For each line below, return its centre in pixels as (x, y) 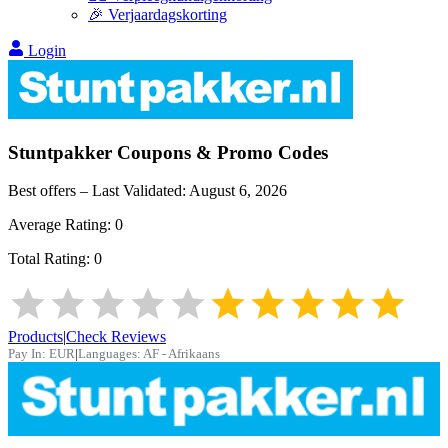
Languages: (109, 354)
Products (35, 337)
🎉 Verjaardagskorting (157, 14)
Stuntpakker (60, 152)
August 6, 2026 (238, 191)
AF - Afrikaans (181, 354)
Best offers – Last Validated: (98, 191)
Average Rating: (61, 225)
